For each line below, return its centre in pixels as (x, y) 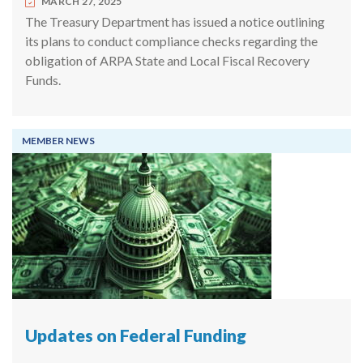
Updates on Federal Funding (136, 336)
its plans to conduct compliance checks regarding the (171, 41)
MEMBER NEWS (58, 141)
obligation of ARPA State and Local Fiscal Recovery (167, 61)
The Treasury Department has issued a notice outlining (175, 22)
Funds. (43, 80)
